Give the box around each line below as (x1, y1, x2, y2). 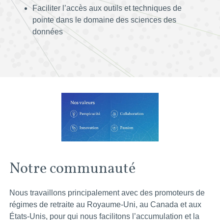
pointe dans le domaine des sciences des (32, 15, 176, 24)
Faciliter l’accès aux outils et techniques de (32, 3, 182, 12)
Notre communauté (9, 158, 136, 177)
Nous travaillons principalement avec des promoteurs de (9, 188, 205, 197)
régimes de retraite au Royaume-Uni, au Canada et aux (9, 200, 201, 209)
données (32, 27, 63, 36)
